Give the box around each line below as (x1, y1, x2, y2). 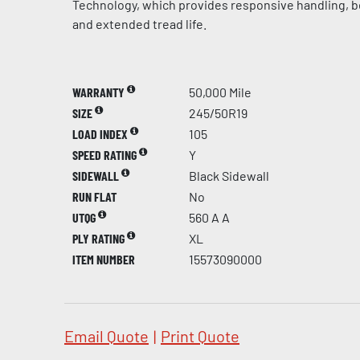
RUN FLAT (72, 189, 117, 204)
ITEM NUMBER (72, 252, 135, 267)
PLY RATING (72, 231, 127, 246)
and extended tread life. (72, 16, 207, 31)
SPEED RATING (72, 147, 139, 162)
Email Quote (64, 326, 149, 346)
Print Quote (161, 326, 239, 346)
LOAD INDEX (72, 126, 130, 141)
